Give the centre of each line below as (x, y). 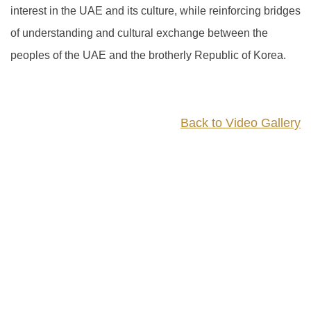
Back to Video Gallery (241, 123)
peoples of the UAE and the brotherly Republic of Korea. (148, 55)
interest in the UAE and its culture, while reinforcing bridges (155, 11)
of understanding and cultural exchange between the (139, 33)
